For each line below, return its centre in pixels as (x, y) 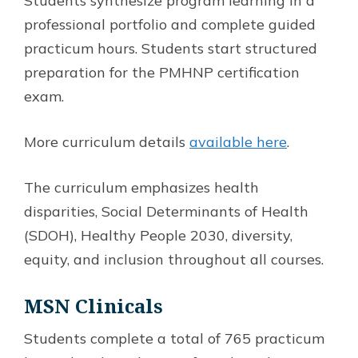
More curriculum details (107, 141)
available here (238, 141)
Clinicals (119, 305)
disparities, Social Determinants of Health (166, 211)
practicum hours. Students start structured (171, 48)
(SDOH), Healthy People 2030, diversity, (158, 235)
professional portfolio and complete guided (170, 24)
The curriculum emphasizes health (141, 187)
